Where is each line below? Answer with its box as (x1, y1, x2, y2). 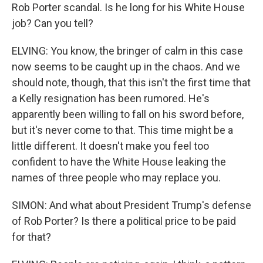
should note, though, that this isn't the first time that (12, 76, 251, 89)
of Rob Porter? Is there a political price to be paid (12, 215, 236, 227)
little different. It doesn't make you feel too (12, 140, 209, 152)
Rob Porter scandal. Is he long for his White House (12, 1, 245, 14)
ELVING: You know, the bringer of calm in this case (12, 45, 243, 57)
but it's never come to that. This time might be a (12, 124, 233, 136)
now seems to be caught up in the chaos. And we (12, 60, 240, 73)
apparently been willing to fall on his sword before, (12, 108, 244, 120)
